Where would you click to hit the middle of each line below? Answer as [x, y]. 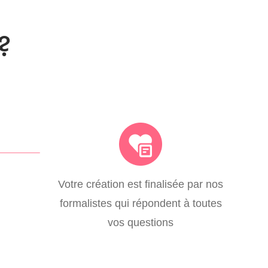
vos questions [141, 222]
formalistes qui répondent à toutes [141, 203]
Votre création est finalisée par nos [141, 184]
